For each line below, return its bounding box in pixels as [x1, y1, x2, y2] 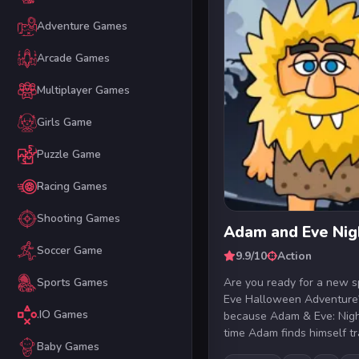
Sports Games [36, 275, 108, 291]
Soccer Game [36, 243, 103, 259]
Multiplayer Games [36, 83, 130, 99]
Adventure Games [36, 18, 127, 34]
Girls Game [36, 115, 92, 131]
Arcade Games [36, 50, 110, 67]
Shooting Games [36, 211, 120, 227]
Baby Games [36, 339, 99, 355]
